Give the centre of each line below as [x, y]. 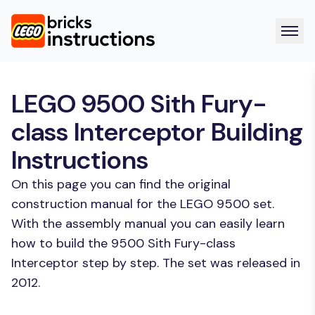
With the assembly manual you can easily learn [148, 224]
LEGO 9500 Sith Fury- [139, 104]
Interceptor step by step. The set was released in [156, 263]
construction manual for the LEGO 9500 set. [143, 204]
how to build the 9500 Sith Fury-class [123, 243]
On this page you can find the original [121, 184]
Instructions [80, 160]
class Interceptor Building [157, 132]
